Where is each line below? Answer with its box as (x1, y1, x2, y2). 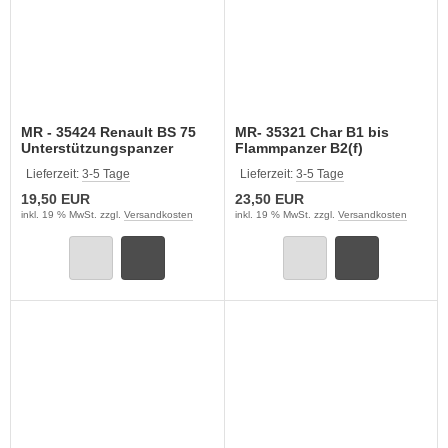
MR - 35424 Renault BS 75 (21, 124, 196, 140)
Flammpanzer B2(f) (234, 140, 363, 156)
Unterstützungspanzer (21, 140, 173, 156)
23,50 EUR (234, 191, 304, 207)
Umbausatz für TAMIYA (234, 156, 390, 172)
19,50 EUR (21, 191, 90, 207)
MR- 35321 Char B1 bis (234, 124, 389, 140)
